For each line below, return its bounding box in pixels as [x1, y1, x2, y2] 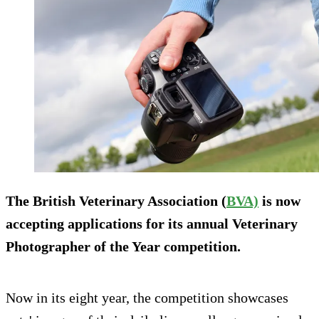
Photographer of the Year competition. [6, 238, 241, 254]
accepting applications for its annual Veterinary [6, 215, 298, 231]
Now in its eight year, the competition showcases [6, 289, 288, 305]
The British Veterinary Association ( [6, 192, 226, 209]
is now [258, 192, 300, 209]
